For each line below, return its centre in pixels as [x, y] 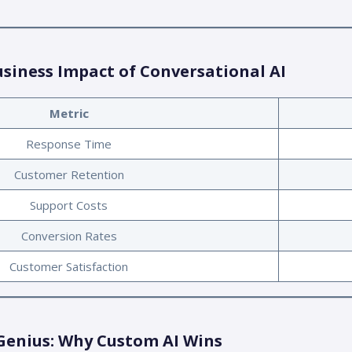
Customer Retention [69, 174]
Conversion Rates [69, 235]
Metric [69, 113]
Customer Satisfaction [69, 266]
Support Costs [69, 205]
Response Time [69, 143]
